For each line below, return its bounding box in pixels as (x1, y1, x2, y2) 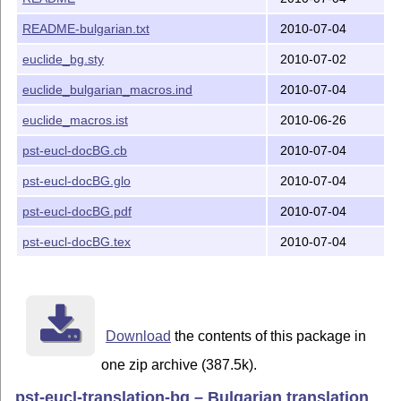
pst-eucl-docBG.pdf (21, 204, 132, 219)
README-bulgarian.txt (21, 21, 149, 37)
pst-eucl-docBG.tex (21, 235, 131, 250)
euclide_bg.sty (21, 52, 104, 67)
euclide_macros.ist (21, 113, 128, 128)
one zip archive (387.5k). (101, 357, 258, 373)
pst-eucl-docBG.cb (21, 143, 127, 158)
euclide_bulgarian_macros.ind (21, 82, 192, 98)
